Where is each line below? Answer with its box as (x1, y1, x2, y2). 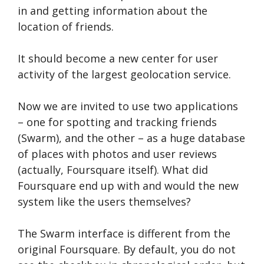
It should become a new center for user (18, 51, 218, 66)
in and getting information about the (18, 4, 207, 18)
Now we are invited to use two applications (18, 99, 238, 114)
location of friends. (18, 19, 114, 34)
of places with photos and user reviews (18, 147, 217, 161)
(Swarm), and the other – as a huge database (18, 131, 245, 146)
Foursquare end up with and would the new (18, 179, 239, 193)
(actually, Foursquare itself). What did (18, 163, 208, 177)
